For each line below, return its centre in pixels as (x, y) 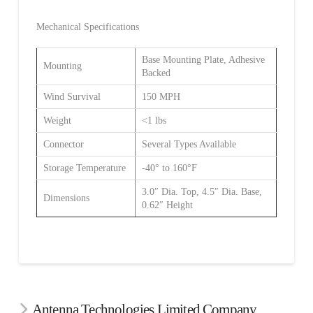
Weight (57, 120)
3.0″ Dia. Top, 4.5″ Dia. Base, (202, 191)
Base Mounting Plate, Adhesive (203, 59)
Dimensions (66, 198)
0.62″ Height (167, 205)
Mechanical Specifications (87, 27)
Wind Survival (72, 96)
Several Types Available (189, 144)
